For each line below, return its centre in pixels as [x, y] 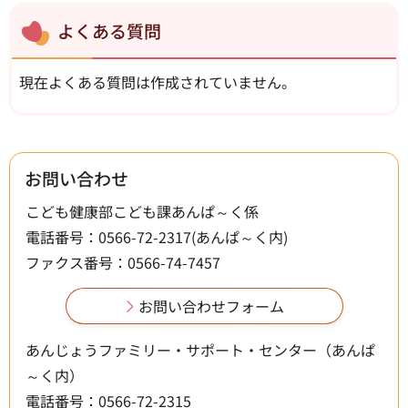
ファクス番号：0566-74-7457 [123, 262]
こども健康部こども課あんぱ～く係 [142, 211]
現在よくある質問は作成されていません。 [158, 82]
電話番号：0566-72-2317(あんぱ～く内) [157, 236]
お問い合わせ [76, 178]
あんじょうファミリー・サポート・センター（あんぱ [200, 349]
